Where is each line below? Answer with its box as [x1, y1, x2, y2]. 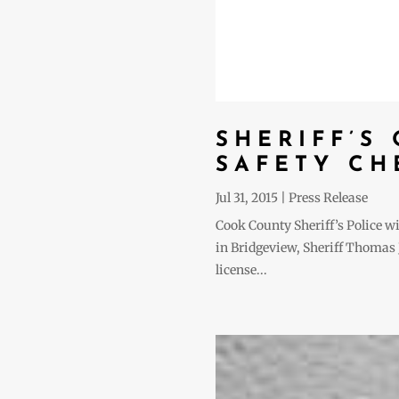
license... [215, 262, 267, 279]
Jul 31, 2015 [215, 190, 278, 207]
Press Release [288, 190, 368, 207]
